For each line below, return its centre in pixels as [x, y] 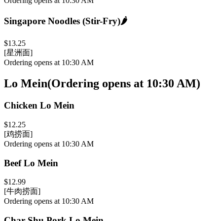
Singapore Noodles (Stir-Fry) [62, 21]
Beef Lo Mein [31, 163]
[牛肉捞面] [22, 191]
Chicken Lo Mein [39, 106]
